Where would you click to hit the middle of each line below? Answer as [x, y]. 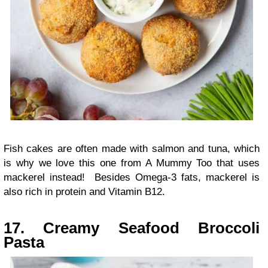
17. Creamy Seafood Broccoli [132, 228]
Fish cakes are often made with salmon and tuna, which [132, 148]
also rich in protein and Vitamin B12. [84, 191]
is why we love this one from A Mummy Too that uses [132, 163]
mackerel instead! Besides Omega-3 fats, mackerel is [132, 177]
